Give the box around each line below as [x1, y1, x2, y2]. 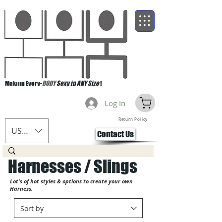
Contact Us [97, 129, 134, 139]
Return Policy [118, 117, 148, 122]
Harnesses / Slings [8, 156, 137, 176]
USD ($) [11, 125, 39, 136]
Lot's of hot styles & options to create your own [10, 177, 133, 185]
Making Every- [5, 79, 42, 87]
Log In [105, 98, 126, 108]
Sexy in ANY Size [56, 79, 100, 87]
